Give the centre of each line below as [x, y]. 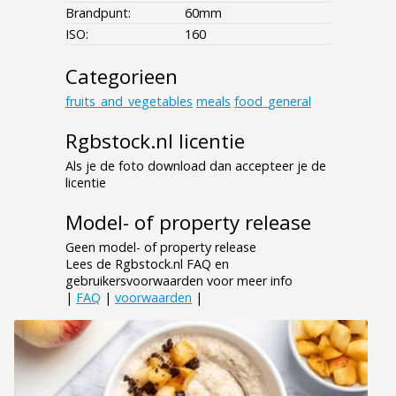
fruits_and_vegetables [129, 102]
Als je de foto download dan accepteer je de [196, 166]
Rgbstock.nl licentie [155, 141]
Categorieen [122, 77]
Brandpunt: [98, 13]
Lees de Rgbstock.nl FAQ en [147, 264]
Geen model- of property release [161, 247]
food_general [273, 102]
